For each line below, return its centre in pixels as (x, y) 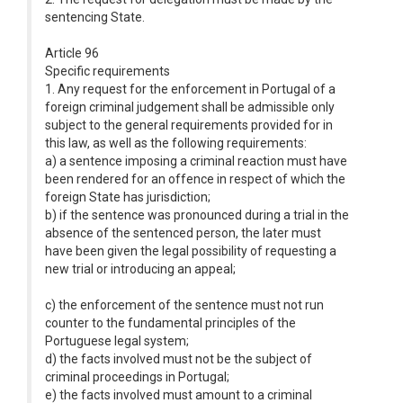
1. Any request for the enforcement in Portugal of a (190, 89)
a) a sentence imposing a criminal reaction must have (196, 161)
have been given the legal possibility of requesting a (191, 251)
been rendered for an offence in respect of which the (195, 179)
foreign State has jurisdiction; (128, 197)
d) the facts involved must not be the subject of (179, 359)
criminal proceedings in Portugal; (137, 377)
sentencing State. (95, 17)
